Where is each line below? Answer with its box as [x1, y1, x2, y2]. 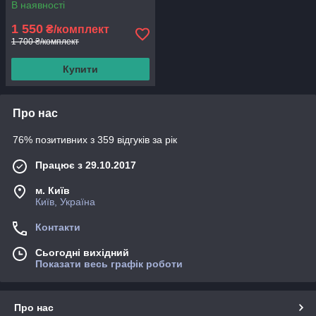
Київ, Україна [35, 196, 95, 207]
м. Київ [35, 185, 70, 196]
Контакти [35, 221, 80, 233]
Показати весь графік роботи [35, 258, 183, 269]
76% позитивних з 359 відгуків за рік [13, 134, 177, 145]
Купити [63, 63, 98, 75]
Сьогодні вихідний [35, 247, 129, 258]
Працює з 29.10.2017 [35, 159, 136, 171]
